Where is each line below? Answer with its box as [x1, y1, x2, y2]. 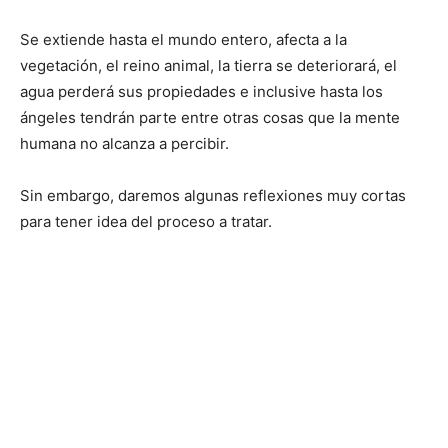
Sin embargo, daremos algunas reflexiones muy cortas [20, 186, 406, 206]
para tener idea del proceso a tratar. [20, 212, 272, 232]
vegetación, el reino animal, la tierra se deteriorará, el [20, 56, 397, 76]
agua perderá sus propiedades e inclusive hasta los [20, 82, 383, 102]
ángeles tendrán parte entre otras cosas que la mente [20, 108, 400, 128]
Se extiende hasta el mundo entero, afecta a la [20, 30, 347, 50]
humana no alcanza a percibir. [20, 134, 229, 154]
